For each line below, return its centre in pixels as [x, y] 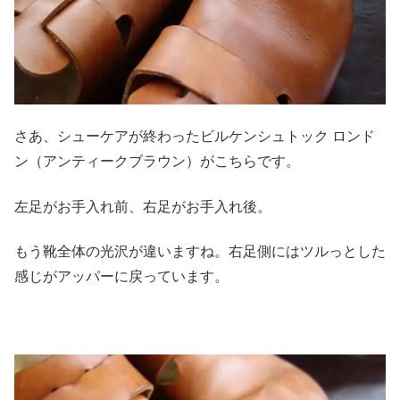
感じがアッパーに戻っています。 [121, 277]
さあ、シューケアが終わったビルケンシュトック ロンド [195, 137]
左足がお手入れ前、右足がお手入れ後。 [143, 206]
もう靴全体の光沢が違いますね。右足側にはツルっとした [200, 252]
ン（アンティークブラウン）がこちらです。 [157, 162]
